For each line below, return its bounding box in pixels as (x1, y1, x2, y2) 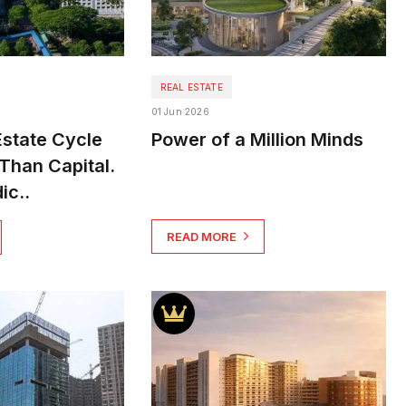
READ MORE (166, 229, 237, 245)
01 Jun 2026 (150, 106, 209, 118)
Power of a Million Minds (150, 129, 363, 151)
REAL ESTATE (159, 82, 223, 93)
